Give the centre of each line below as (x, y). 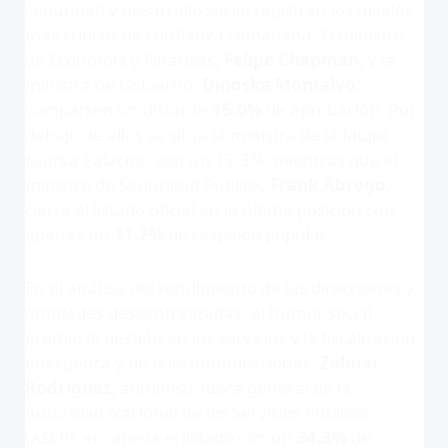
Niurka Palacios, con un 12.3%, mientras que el (211, 160)
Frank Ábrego (327, 185)
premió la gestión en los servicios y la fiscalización (220, 337)
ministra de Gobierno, (113, 85)
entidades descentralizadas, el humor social (198, 312)
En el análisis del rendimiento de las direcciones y (219, 287)
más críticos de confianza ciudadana (168, 35)
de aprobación (320, 110)
